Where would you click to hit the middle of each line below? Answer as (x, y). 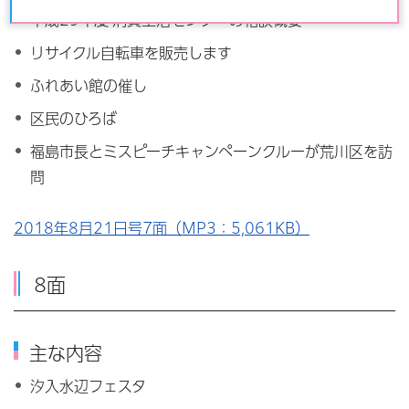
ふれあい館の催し (88, 86)
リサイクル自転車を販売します (131, 53)
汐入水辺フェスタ (88, 387)
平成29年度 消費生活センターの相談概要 (166, 21)
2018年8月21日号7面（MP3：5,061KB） (162, 228)
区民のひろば (73, 119)
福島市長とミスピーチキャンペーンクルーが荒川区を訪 (211, 152)
